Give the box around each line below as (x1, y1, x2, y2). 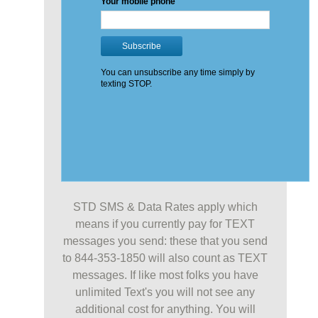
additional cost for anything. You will (75, 303, 256, 316)
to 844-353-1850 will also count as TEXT (62, 252, 268, 265)
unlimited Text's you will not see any (75, 286, 256, 299)
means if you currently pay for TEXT (75, 218, 256, 231)
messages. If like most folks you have (72, 269, 258, 282)
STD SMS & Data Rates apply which (72, 201, 258, 214)
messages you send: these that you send (62, 235, 268, 248)
